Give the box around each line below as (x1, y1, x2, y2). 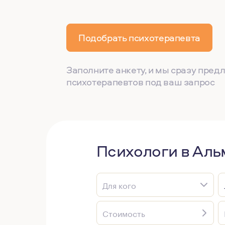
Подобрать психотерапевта (78, 31, 200, 44)
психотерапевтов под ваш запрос (66, 75, 215, 88)
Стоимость (102, 206, 145, 219)
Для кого (102, 178, 136, 191)
